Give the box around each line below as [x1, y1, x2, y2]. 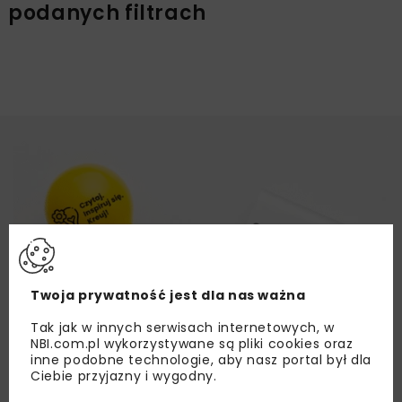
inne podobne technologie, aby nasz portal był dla [31, 350, 371, 369]
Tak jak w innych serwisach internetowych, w [31, 318, 335, 336]
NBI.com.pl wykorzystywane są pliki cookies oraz [31, 334, 354, 353]
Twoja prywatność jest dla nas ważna [31, 285, 306, 304]
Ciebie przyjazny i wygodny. [31, 366, 217, 385]
